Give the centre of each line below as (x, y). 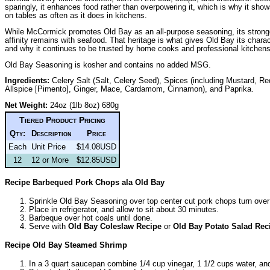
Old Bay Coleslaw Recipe (115, 227)
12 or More (50, 160)
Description (52, 134)
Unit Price (49, 147)
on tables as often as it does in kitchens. (76, 16)
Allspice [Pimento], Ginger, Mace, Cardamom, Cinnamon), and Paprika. (129, 89)
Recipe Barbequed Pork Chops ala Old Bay (85, 183)
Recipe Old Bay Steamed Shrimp (66, 245)
